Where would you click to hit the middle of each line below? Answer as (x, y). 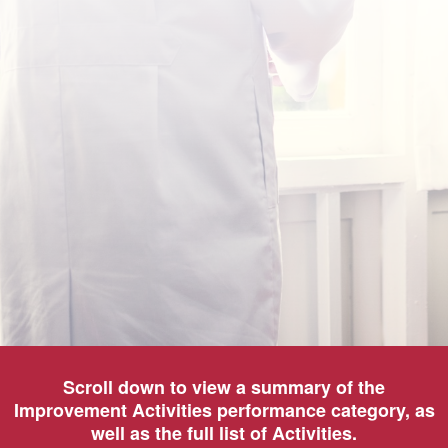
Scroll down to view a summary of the (224, 387)
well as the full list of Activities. (224, 433)
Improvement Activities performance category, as (224, 410)
